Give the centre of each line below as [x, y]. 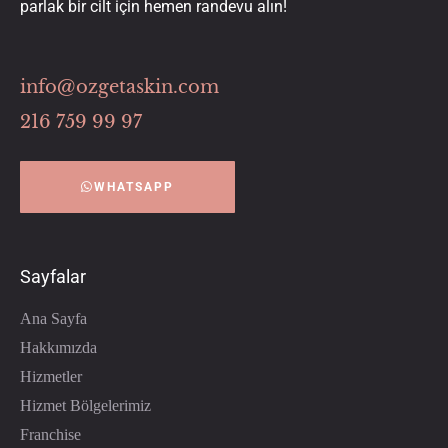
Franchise [50, 434]
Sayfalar [53, 276]
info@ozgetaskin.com [119, 86]
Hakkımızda [58, 347]
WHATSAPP [134, 186]
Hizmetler [51, 376]
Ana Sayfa [53, 318]
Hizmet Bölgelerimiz [85, 405]
